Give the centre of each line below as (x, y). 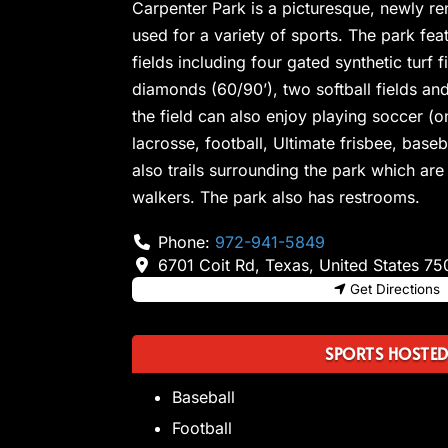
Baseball (203, 397)
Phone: (186, 242)
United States (368, 265)
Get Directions (395, 289)
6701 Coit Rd (206, 265)
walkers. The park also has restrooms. (276, 197)
